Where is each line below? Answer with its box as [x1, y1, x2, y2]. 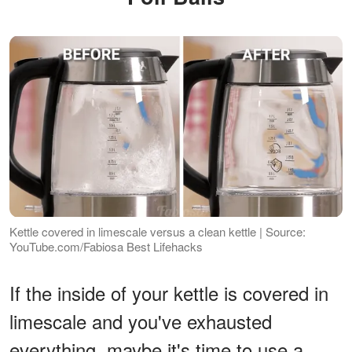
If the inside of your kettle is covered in [9, 278, 328, 306]
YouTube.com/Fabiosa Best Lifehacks [9, 237, 203, 255]
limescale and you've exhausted [9, 306, 272, 335]
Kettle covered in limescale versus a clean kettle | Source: [9, 222, 306, 240]
